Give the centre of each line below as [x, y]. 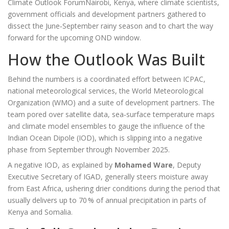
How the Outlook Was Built [106, 60]
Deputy [189, 165]
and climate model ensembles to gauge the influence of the [106, 126]
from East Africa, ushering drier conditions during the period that [114, 189]
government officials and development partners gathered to [107, 14]
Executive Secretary [40, 177]
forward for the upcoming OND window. [74, 38]
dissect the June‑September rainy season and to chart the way [110, 26]
